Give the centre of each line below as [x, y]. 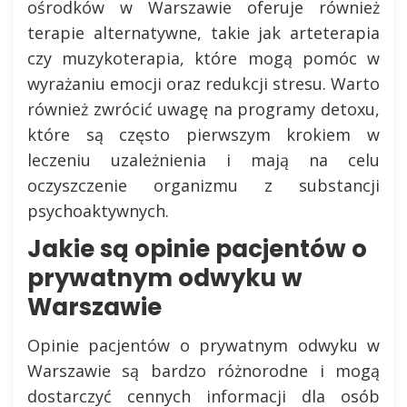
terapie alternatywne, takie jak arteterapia [203, 32]
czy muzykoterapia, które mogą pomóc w [203, 58]
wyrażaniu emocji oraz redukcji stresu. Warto [203, 83]
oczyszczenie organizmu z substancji [203, 185]
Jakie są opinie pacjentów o [197, 248]
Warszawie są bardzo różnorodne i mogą [203, 370]
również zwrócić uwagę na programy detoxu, [203, 109]
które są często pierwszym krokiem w [203, 134]
